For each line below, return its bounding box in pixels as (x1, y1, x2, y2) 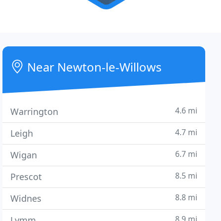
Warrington (10, 106, 59, 117)
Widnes (10, 192, 42, 204)
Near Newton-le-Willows (24, 59, 162, 75)
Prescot (10, 171, 42, 183)
